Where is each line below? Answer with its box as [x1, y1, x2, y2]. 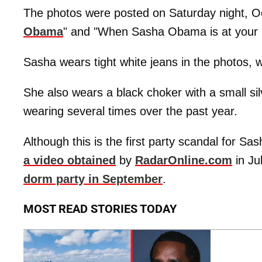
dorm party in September [23, 173, 163, 186]
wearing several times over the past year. [23, 105, 237, 118]
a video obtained [23, 154, 116, 167]
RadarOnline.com [135, 154, 232, 167]
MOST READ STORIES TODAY [23, 202, 177, 216]
